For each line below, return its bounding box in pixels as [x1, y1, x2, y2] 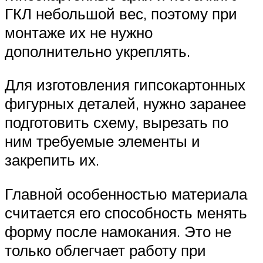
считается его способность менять [5, 203, 247, 222]
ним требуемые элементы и [5, 131, 200, 151]
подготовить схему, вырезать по [5, 113, 228, 132]
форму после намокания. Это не [5, 221, 231, 241]
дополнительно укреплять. [5, 41, 190, 60]
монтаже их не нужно [5, 22, 153, 42]
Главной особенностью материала [5, 184, 247, 203]
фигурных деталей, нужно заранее [5, 94, 246, 113]
